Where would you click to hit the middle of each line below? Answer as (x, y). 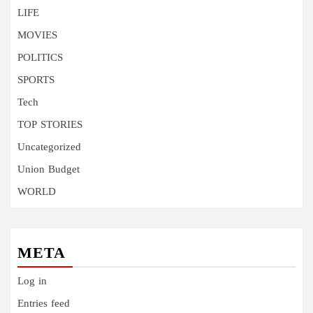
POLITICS (40, 58)
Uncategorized (49, 147)
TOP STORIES (50, 125)
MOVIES (37, 36)
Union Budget (49, 170)
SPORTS (36, 80)
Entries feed (44, 304)
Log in (32, 282)
